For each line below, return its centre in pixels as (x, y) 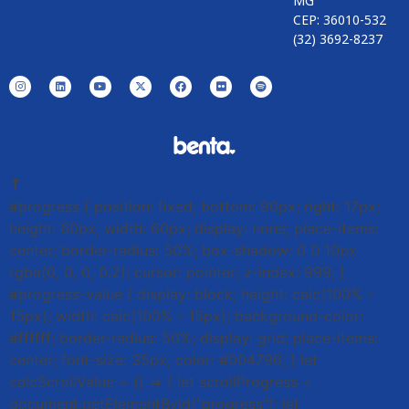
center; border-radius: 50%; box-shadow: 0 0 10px (183, 250)
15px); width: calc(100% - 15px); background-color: (186, 315)
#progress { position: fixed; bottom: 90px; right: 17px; (194, 206)
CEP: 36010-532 (340, 19)
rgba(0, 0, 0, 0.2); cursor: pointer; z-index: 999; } (177, 272)
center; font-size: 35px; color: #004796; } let (163, 359)
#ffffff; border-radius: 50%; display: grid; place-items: (194, 337)
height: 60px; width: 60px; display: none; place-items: (194, 228)
